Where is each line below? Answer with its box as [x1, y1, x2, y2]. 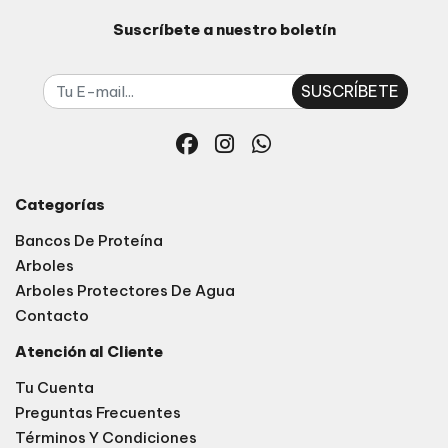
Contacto [15, 305, 89, 325]
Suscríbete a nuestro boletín [112, 19, 336, 39]
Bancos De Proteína [15, 230, 163, 250]
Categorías [15, 194, 105, 214]
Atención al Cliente [15, 341, 163, 361]
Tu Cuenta [15, 377, 94, 397]
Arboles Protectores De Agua [15, 280, 235, 300]
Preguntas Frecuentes [15, 402, 181, 422]
